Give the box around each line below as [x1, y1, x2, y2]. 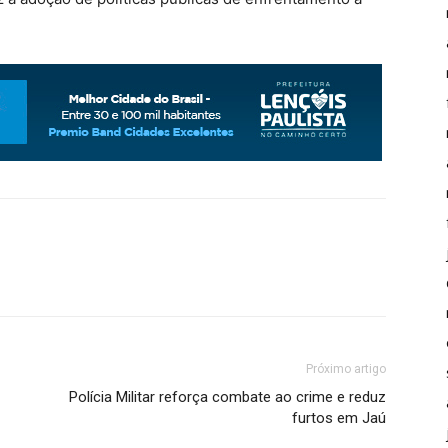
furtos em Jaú [292, 409, 386, 428]
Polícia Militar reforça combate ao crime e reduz [69, 388, 386, 407]
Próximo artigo [306, 362, 386, 377]
